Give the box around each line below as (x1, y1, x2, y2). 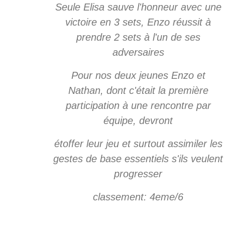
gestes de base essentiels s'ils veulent (53, 153, 223, 164)
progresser (114, 168, 162, 179)
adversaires (112, 46, 164, 58)
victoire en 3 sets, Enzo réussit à (65, 16, 211, 28)
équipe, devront (103, 115, 173, 126)
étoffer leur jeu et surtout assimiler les (54, 138, 222, 149)
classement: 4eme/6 (93, 191, 183, 202)
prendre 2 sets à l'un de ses (76, 31, 200, 43)
